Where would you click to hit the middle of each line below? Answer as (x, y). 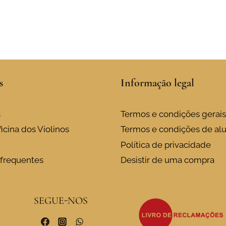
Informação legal (157, 83)
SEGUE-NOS (61, 201)
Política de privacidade (166, 145)
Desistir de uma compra (167, 160)
